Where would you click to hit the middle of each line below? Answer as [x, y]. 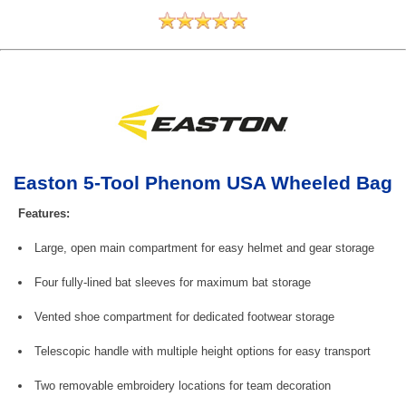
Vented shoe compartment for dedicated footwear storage [184, 316]
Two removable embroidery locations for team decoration [183, 385]
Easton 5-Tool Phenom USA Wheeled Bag [203, 182]
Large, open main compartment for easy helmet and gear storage [204, 247]
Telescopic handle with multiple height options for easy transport [203, 351]
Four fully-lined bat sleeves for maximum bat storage [173, 282]
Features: [44, 213]
